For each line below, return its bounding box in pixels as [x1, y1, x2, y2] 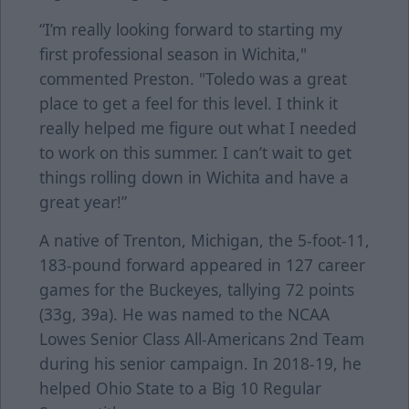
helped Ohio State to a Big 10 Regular [39, 377, 321, 400]
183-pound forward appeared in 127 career [39, 254, 365, 277]
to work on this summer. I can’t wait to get [39, 142, 351, 164]
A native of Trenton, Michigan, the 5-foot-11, [39, 229, 370, 252]
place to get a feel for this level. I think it [39, 92, 338, 115]
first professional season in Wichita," [39, 43, 307, 66]
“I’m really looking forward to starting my [39, 18, 342, 41]
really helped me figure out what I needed [39, 117, 357, 140]
